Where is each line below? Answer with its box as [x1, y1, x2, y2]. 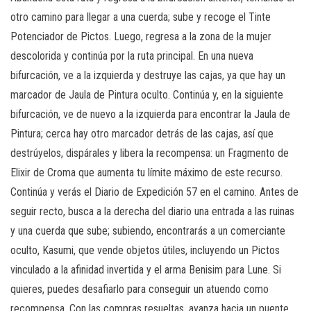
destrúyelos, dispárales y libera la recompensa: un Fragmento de [10, 146, 289, 160]
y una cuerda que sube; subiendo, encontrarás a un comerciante [10, 224, 285, 237]
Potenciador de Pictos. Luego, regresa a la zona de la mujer [10, 29, 271, 43]
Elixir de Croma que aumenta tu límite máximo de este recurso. [10, 165, 283, 179]
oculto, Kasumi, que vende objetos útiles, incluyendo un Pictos [10, 243, 280, 257]
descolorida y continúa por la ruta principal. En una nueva [10, 49, 253, 62]
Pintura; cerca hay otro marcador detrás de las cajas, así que [10, 126, 274, 140]
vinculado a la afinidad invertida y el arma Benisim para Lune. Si [10, 262, 281, 276]
